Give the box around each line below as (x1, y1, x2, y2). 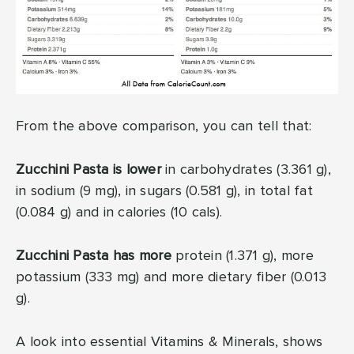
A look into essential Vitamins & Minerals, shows (16, 335, 322, 350)
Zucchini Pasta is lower (16, 163, 165, 178)
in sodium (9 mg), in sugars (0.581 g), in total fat (16, 184, 313, 199)
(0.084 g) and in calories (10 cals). (16, 205, 222, 220)
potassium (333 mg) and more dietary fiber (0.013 (16, 270, 326, 285)
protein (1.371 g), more (171, 249, 314, 264)
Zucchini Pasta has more (16, 249, 171, 264)
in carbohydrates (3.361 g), (165, 163, 331, 178)
